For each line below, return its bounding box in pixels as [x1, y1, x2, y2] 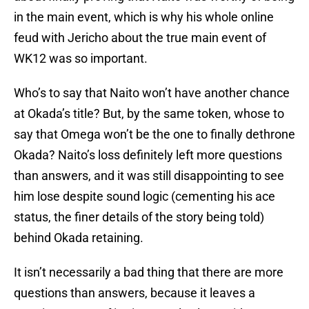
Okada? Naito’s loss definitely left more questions [14, 148, 282, 163]
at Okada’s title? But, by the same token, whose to [14, 106, 284, 121]
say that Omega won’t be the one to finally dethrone [14, 127, 295, 142]
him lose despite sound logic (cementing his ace [14, 189, 275, 204]
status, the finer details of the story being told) [14, 210, 264, 225]
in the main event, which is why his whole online [14, 10, 274, 25]
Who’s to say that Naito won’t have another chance [14, 86, 290, 101]
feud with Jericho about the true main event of [14, 30, 266, 46]
